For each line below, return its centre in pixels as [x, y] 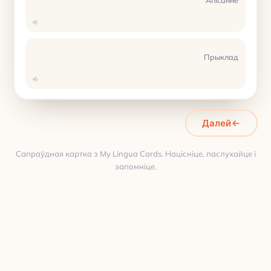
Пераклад [78, 236]
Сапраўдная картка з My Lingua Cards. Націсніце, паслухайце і [135, 154]
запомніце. [135, 166]
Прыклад [221, 57]
